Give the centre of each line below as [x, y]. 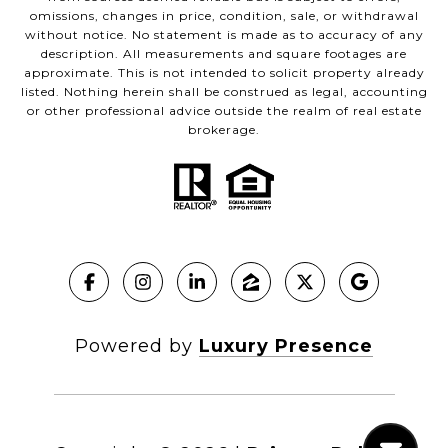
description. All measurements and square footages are [224, 54]
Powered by [137, 346]
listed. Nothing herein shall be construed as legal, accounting [224, 92]
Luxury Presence [286, 346]
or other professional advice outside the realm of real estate [224, 111]
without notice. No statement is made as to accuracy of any [224, 35]
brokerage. [224, 130]
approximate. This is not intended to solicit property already [224, 73]
